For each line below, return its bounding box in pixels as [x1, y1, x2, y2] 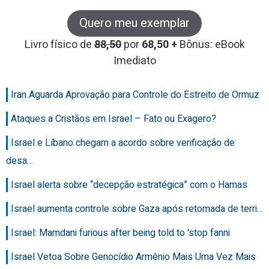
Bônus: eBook [179, 37, 245, 53]
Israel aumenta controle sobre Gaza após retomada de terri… [11, 202, 263, 217]
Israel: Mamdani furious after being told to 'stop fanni [11, 226, 230, 241]
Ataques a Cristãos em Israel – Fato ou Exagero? [11, 112, 216, 127]
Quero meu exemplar [79, 14, 190, 32]
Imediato [113, 53, 156, 70]
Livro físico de [24, 37, 94, 53]
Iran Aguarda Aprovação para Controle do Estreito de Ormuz [11, 88, 259, 103]
